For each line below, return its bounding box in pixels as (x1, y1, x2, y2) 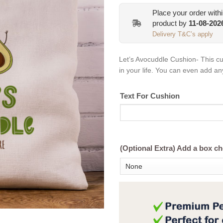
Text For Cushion (120, 92, 180, 101)
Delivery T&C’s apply (152, 30, 213, 38)
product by (152, 18, 189, 27)
